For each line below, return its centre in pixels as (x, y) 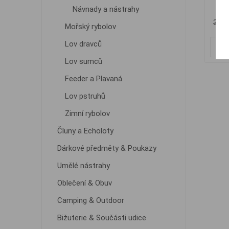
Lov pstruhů (85, 96)
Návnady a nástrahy (106, 9)
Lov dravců (83, 44)
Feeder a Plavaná (93, 79)
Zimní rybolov (87, 113)
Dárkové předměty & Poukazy (107, 148)
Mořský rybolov (90, 27)
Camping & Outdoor (90, 200)
